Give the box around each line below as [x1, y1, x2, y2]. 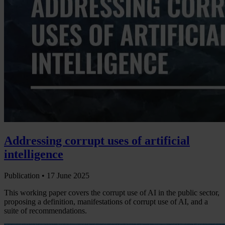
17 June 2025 [47, 171, 89, 180]
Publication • [4, 171, 47, 180]
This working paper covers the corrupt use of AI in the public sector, [4, 188, 219, 197]
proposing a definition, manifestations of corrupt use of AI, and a [4, 197, 208, 206]
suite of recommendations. [4, 206, 87, 215]
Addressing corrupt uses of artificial [4, 134, 190, 148]
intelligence [4, 148, 63, 161]
